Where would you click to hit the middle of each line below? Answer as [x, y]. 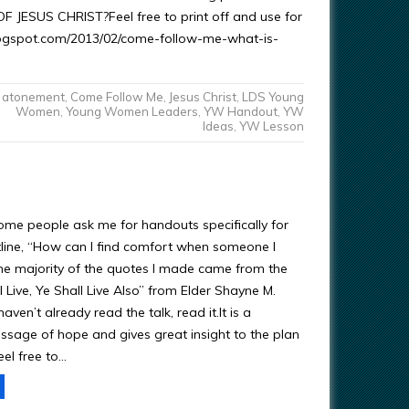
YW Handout [240, 111]
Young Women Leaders [131, 111]
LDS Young [273, 97]
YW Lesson [271, 126]
